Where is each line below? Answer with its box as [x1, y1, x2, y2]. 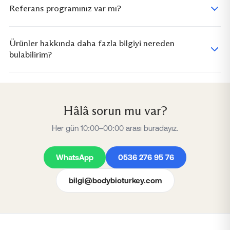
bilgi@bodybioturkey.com [68, 176, 162, 185]
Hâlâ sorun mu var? [63, 103, 167, 118]
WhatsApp [56, 152, 93, 162]
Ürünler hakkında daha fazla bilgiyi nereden [9, 37, 175, 49]
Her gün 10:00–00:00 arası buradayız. [52, 123, 178, 132]
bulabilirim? [9, 49, 52, 60]
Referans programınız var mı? [9, 3, 121, 14]
